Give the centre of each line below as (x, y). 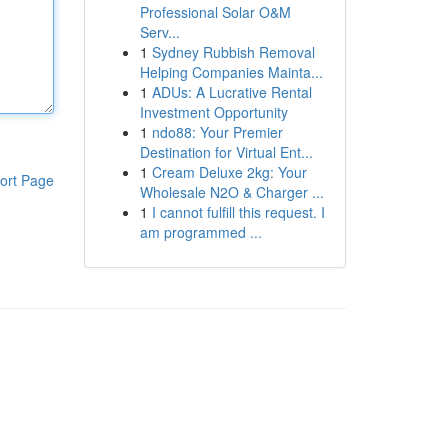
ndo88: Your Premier (217, 132)
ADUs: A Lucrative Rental (231, 92)
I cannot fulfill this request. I (238, 212)
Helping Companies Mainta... (231, 72)
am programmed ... (200, 232)
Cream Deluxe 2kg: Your (229, 172)
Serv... (159, 32)
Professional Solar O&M (215, 12)
